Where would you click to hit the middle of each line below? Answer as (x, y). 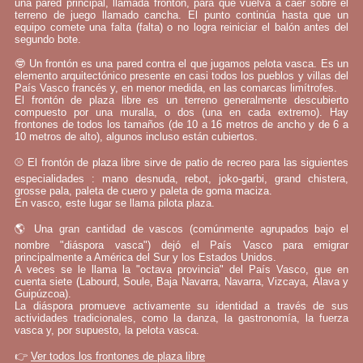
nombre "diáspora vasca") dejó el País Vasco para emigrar (181, 245)
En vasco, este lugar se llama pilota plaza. (115, 203)
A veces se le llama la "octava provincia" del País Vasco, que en (181, 269)
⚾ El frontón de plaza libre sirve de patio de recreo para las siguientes (181, 162)
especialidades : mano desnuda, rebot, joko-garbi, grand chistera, (181, 179)
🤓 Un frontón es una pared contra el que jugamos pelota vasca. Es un (181, 64)
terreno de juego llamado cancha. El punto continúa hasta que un (181, 15)
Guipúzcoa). (43, 294)
